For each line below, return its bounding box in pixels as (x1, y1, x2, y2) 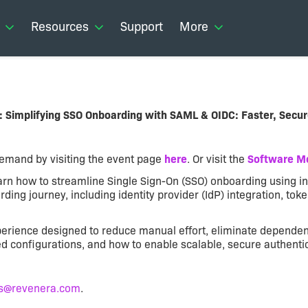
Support (120, 19, 163, 34)
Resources (31, 19, 89, 34)
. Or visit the (187, 153, 247, 166)
